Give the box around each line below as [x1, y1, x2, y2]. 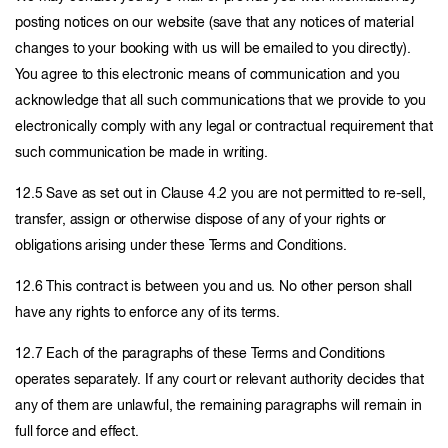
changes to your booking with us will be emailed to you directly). [15, 42, 411, 56]
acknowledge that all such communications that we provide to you [15, 94, 427, 108]
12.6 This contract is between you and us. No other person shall [15, 280, 413, 294]
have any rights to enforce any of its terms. [15, 306, 280, 320]
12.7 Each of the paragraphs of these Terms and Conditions [15, 347, 386, 361]
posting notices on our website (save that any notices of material [15, 16, 414, 30]
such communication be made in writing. [15, 146, 268, 160]
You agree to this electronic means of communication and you [15, 68, 400, 82]
